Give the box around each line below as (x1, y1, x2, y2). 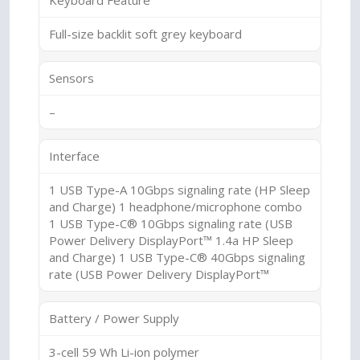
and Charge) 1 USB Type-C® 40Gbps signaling (49, 249, 305, 265)
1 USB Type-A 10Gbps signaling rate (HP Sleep (49, 182, 310, 198)
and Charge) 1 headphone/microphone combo (49, 198, 302, 215)
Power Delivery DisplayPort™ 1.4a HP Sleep (49, 232, 293, 248)
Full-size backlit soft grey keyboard (49, 26, 242, 42)
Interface (49, 148, 100, 164)
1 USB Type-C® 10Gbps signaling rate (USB (49, 215, 292, 231)
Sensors (49, 70, 94, 86)
